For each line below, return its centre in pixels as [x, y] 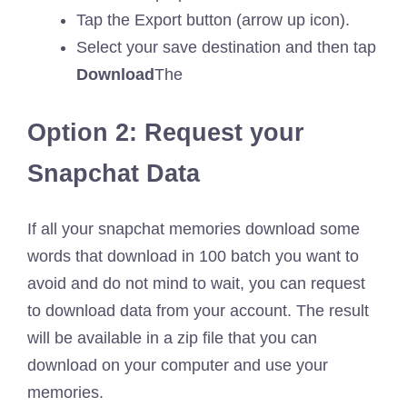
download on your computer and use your [178, 365]
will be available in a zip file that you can [172, 338]
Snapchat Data [114, 174]
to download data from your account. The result [198, 310]
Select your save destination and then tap [226, 48]
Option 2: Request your [166, 133]
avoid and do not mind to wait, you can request [196, 283]
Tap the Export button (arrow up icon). [213, 20]
